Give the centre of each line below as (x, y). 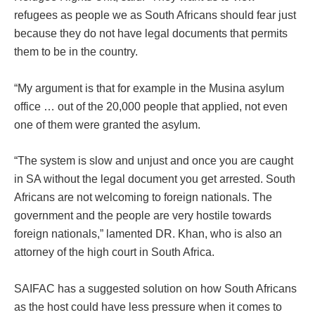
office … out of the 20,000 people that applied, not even (151, 106)
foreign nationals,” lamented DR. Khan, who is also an (148, 234)
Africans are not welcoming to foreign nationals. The (143, 198)
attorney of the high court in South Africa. (114, 252)
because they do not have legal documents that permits (151, 33)
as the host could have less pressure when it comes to (148, 307)
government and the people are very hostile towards (143, 216)
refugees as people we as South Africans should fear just (155, 15)
